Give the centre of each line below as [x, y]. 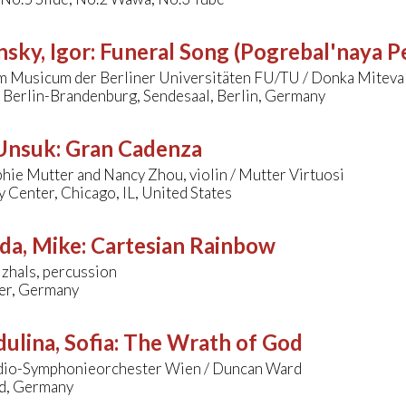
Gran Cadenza [134, 149]
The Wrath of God [213, 343]
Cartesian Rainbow [183, 246]
